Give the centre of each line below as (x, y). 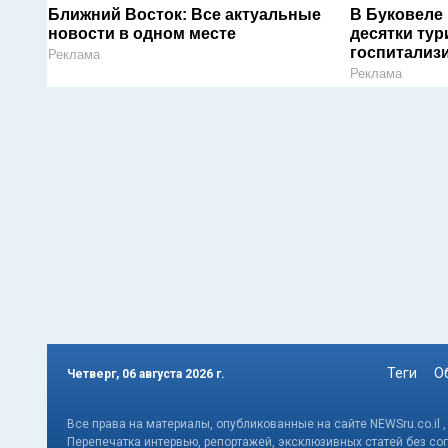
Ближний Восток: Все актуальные (184, 15)
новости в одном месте (142, 34)
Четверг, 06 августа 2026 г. (146, 373)
